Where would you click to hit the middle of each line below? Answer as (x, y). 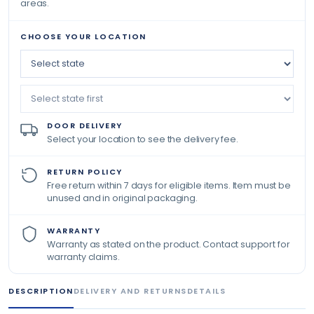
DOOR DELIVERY (85, 125)
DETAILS (206, 291)
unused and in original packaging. (122, 198)
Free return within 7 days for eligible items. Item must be (169, 185)
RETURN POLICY (85, 172)
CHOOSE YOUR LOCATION (83, 36)
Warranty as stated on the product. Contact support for (169, 244)
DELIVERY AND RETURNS (130, 291)
